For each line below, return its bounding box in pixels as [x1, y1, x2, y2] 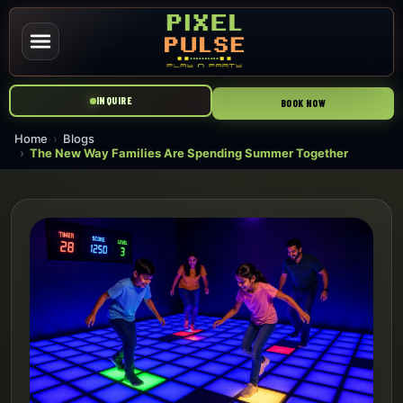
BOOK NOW [280, 97, 327, 110]
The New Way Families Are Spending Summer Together [30, 146, 348, 160]
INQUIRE [95, 94, 132, 107]
